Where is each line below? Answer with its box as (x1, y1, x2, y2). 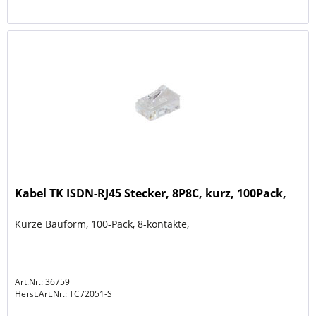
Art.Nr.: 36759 (15, 275, 71, 288)
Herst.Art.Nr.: (15, 287, 68, 300)
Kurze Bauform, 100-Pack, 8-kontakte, (15, 217, 190, 231)
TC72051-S (67, 287, 113, 300)
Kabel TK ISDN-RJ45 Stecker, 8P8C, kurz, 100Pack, (15, 185, 287, 201)
